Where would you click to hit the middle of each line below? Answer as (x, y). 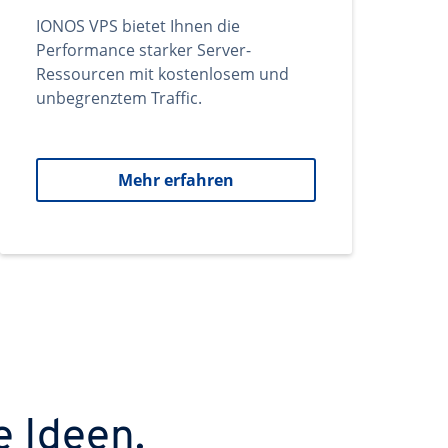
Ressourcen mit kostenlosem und (162, 74)
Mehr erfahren (176, 180)
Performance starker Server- (143, 50)
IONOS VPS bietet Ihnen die (138, 26)
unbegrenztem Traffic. (119, 98)
